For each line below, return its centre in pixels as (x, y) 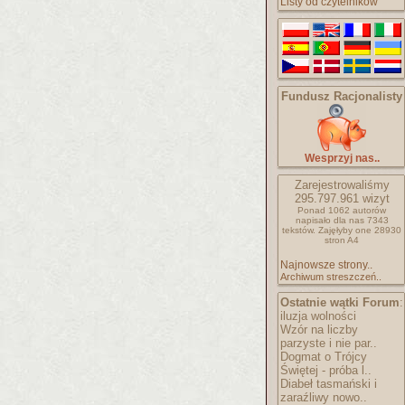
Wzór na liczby (319, 330)
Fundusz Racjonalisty (342, 96)
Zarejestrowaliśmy (342, 185)
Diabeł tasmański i (329, 384)
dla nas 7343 (361, 220)
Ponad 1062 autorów (342, 210)
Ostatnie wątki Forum (340, 302)
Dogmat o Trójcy (324, 357)
